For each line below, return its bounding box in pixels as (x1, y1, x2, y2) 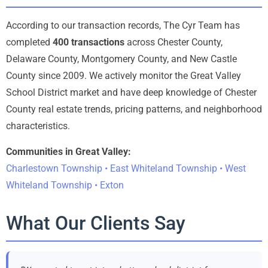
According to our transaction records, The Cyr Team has (6, 20, 240, 32)
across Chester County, (124, 36, 223, 48)
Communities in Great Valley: (6, 145, 131, 157)
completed (6, 36, 53, 48)
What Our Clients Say (6, 211, 185, 234)
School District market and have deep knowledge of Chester (6, 87, 257, 99)
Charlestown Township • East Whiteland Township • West (6, 162, 246, 174)
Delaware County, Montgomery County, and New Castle (6, 53, 237, 65)
